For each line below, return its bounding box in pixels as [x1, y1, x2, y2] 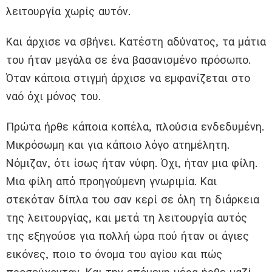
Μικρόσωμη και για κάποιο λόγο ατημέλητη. [6, 138, 229, 152]
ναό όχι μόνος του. [6, 90, 101, 103]
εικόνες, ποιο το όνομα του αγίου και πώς [6, 248, 222, 261]
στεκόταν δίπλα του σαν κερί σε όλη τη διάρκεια [6, 193, 259, 206]
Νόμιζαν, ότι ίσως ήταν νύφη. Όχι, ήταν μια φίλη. [6, 157, 257, 170]
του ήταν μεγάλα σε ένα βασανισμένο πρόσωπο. [6, 53, 251, 67]
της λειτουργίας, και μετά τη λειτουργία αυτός [6, 211, 247, 225]
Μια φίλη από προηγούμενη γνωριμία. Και [6, 175, 217, 188]
